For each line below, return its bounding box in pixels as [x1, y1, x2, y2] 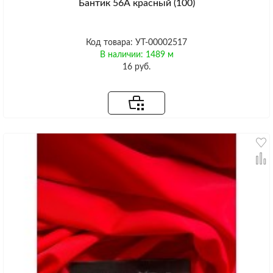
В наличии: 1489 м [99, 50, 174, 59]
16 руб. [122, 62, 151, 71]
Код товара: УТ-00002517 [86, 38, 187, 47]
